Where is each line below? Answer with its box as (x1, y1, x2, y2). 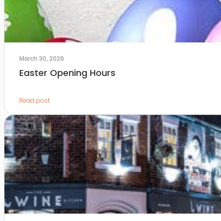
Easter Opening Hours (19, 67, 115, 79)
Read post (19, 96, 50, 105)
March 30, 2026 (19, 54, 64, 63)
